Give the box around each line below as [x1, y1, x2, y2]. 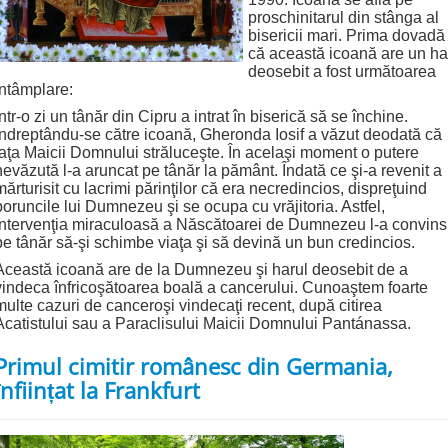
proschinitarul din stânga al [248, 9, 439, 27]
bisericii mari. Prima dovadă [248, 27, 445, 45]
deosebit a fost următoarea [248, 63, 436, 81]
